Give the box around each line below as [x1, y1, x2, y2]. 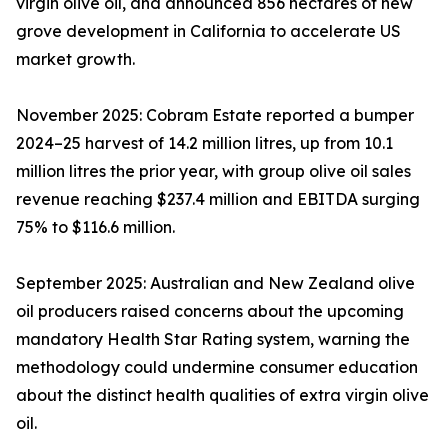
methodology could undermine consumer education [16, 357, 418, 378]
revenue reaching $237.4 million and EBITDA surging [16, 189, 420, 210]
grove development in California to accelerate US [16, 21, 401, 42]
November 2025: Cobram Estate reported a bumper [16, 105, 414, 126]
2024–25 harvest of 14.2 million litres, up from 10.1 [16, 133, 393, 154]
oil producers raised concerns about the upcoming [16, 301, 404, 322]
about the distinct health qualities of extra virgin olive [16, 385, 429, 406]
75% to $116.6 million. [16, 217, 175, 238]
